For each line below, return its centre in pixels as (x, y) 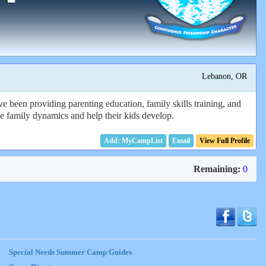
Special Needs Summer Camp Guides (70, 252)
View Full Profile (225, 140)
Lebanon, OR (224, 76)
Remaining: (217, 169)
